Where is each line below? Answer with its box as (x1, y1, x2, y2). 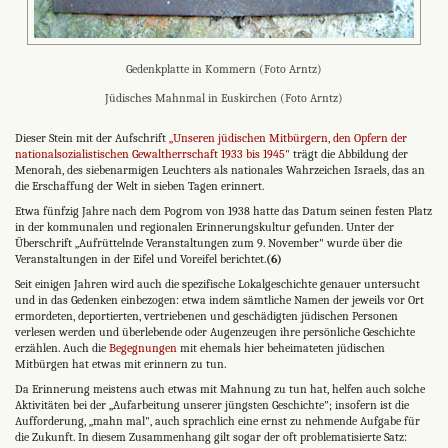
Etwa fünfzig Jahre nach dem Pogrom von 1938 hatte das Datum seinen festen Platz (15, 203, 432, 218)
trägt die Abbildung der (290, 146, 408, 161)
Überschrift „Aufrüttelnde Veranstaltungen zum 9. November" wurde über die (15, 235, 402, 250)
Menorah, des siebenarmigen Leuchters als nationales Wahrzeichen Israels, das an (15, 162, 425, 177)
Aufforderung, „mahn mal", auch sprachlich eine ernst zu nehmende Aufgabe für (15, 413, 420, 428)
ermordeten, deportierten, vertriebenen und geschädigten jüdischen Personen (15, 308, 398, 323)
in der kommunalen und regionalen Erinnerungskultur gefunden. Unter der (15, 219, 394, 234)
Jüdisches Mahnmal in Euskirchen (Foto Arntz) (105, 90, 343, 105)
